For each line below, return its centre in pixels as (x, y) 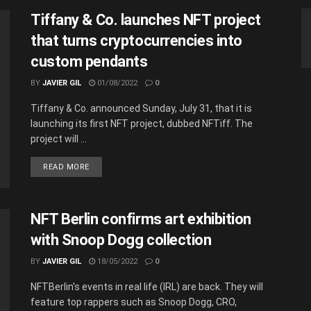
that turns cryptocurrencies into (136, 40)
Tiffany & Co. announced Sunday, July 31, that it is (141, 108)
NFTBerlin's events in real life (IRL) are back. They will (147, 287)
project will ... (59, 138)
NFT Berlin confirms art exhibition (141, 219)
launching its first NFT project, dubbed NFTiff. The (142, 123)
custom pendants (89, 61)
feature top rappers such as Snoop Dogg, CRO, (134, 302)
